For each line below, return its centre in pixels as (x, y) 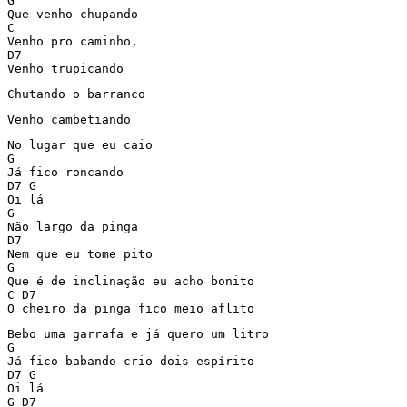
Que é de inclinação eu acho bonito (131, 281)
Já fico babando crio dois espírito (131, 361)
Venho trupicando (65, 69)
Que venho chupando (73, 14)
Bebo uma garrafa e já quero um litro (138, 334)
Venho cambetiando (69, 119)
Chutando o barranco (76, 94)
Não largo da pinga (73, 227)
